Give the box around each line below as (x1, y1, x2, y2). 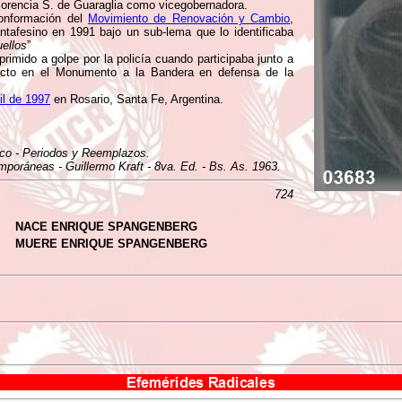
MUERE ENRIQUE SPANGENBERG (15, 237, 207, 250)
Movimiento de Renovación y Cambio (87, 12, 291, 25)
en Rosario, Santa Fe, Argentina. (50, 92, 223, 106)
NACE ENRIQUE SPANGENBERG (15, 220, 197, 233)
